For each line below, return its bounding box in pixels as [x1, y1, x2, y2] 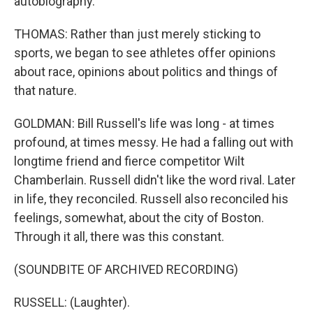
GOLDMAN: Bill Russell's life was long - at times [14, 116, 275, 131]
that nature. [14, 83, 77, 98]
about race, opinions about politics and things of [14, 64, 278, 79]
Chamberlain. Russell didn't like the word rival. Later [14, 173, 296, 187]
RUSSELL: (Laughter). [14, 295, 130, 310]
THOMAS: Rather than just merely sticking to [14, 27, 261, 41]
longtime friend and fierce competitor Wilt [14, 154, 245, 168]
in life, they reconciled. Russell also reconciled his [14, 191, 289, 206]
